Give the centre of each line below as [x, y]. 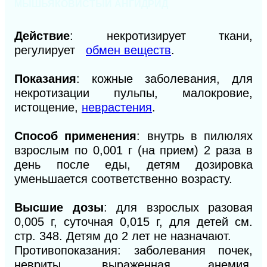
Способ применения [76, 136]
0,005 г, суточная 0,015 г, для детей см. [133, 222]
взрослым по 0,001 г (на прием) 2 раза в [133, 150]
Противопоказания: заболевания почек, [133, 251]
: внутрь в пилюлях [195, 136]
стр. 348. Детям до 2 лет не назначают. [123, 236]
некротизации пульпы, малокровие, [133, 93]
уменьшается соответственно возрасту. [123, 179]
